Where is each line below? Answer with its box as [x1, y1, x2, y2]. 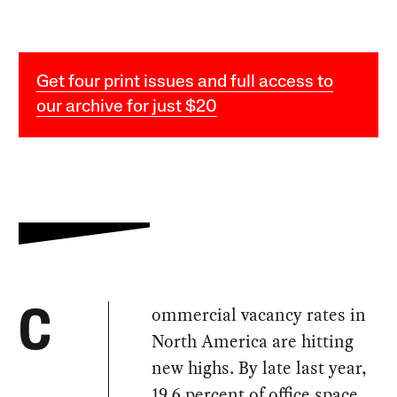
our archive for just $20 [36, 97, 218, 116]
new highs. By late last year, [152, 354, 368, 380]
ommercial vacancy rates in [152, 301, 367, 327]
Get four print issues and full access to [36, 73, 334, 91]
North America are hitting [152, 328, 354, 354]
